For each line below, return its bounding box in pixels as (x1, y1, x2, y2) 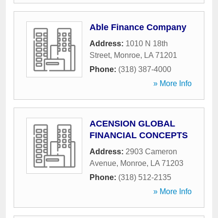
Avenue (90, 159, 116, 167)
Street (90, 51, 110, 59)
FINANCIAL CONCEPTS (90, 130, 188, 140)
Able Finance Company (90, 22, 186, 32)
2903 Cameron (126, 147, 177, 156)
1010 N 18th (126, 39, 168, 48)
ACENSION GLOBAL (90, 119, 175, 128)
